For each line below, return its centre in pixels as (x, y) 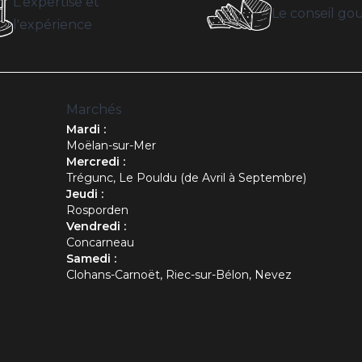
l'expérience (53, 25)
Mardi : (86, 130)
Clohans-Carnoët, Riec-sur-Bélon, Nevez (179, 275)
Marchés (93, 110)
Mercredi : (95, 162)
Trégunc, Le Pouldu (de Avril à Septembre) (186, 178)
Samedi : (91, 259)
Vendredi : (96, 227)
